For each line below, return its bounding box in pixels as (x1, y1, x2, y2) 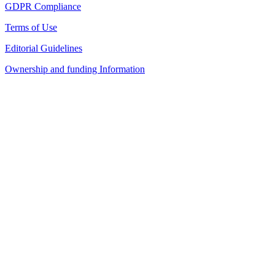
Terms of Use (5, 22, 57, 33)
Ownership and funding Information (5, 64, 145, 74)
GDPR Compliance (5, 1, 81, 12)
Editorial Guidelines (5, 43, 82, 53)
